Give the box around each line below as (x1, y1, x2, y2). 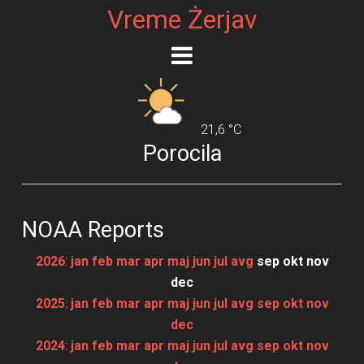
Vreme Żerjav (106, 4, 258, 35)
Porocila (142, 140, 222, 167)
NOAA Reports (21, 216, 164, 243)
